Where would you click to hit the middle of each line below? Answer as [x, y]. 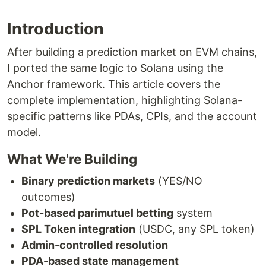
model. [24, 132]
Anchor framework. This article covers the [114, 84]
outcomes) [48, 197]
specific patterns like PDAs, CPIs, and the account [132, 116]
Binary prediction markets [88, 181]
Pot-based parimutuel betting [97, 213]
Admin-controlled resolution [95, 245]
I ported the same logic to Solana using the [115, 68]
